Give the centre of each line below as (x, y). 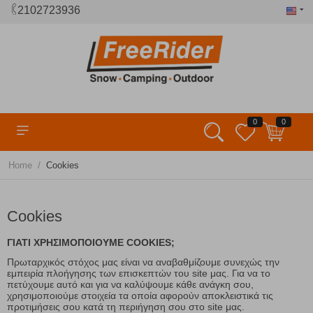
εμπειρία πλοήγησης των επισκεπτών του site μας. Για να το (139, 274)
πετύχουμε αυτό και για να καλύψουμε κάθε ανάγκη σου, (130, 285)
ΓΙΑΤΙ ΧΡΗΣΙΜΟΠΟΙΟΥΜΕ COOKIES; (91, 243)
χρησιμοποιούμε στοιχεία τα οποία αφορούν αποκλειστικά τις (140, 296)
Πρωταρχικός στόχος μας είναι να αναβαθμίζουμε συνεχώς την (143, 262)
